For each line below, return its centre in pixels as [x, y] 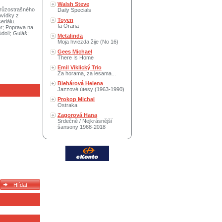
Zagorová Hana [77, 115]
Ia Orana [68, 26]
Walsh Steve [73, 4]
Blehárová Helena [80, 83]
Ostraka [67, 105]
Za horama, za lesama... [87, 73]
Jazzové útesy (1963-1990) [91, 89]
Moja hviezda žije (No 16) [88, 42]
